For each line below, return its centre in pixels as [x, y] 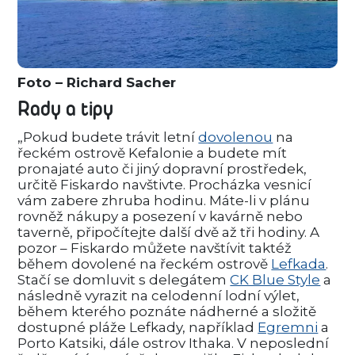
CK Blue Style [275, 280]
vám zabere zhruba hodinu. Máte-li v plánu [164, 201]
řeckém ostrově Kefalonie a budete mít [153, 153]
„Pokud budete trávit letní [108, 137]
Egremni [288, 328]
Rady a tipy [66, 110]
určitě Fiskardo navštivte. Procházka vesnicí [165, 185]
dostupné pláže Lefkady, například [138, 328]
